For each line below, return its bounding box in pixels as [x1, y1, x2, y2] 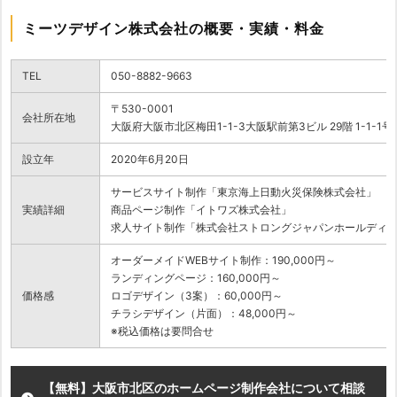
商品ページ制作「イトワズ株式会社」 [111, 202, 292, 216]
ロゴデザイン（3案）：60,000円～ [111, 288, 283, 302]
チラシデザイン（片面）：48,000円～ [111, 306, 297, 320]
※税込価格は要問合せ [111, 323, 214, 338]
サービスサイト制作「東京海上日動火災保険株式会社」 [111, 184, 377, 198]
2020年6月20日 [111, 152, 189, 166]
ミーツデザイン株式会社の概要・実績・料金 [23, 19, 324, 37]
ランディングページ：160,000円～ [111, 270, 281, 284]
